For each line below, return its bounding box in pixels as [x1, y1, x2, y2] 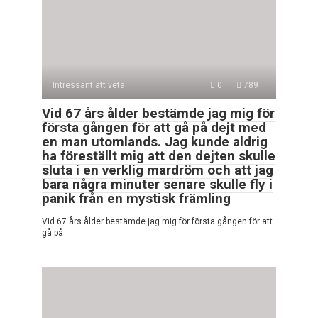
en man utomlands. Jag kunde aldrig [42, 133, 268, 150]
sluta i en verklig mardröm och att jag [42, 161, 273, 178]
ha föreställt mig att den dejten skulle [42, 147, 275, 164]
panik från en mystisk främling [42, 190, 231, 207]
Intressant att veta [53, 79, 125, 90]
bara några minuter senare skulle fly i [42, 175, 273, 192]
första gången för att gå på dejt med [42, 119, 266, 136]
